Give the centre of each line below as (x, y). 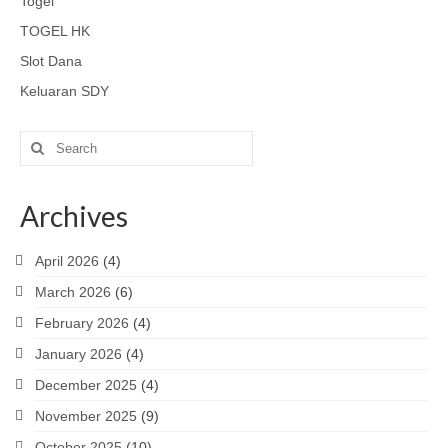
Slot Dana (51, 61)
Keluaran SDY (64, 91)
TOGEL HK (55, 31)
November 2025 (86, 416)
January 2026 (78, 354)
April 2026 (67, 261)
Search (42, 140)
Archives (74, 216)
